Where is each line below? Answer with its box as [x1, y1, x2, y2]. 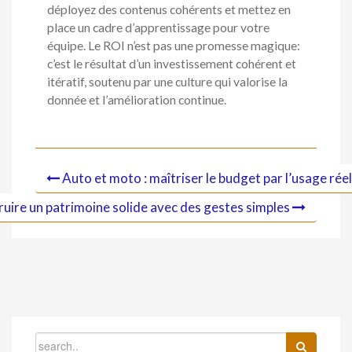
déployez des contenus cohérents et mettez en [47, 2, 291, 16]
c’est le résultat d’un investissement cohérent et [47, 56, 296, 71]
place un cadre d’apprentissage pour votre [47, 20, 269, 35]
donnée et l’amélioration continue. [47, 92, 226, 107]
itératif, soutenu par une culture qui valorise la [47, 74, 288, 89]
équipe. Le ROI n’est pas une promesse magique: [47, 38, 300, 53]
